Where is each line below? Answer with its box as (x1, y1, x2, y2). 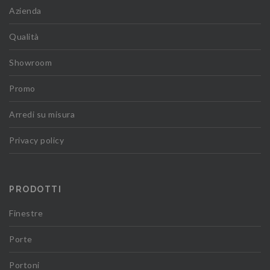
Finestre (9, 208, 43, 219)
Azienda (9, 5, 42, 16)
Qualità (9, 31, 39, 42)
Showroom (9, 57, 52, 68)
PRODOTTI (9, 184, 61, 195)
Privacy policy (9, 135, 64, 146)
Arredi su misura (9, 109, 75, 120)
